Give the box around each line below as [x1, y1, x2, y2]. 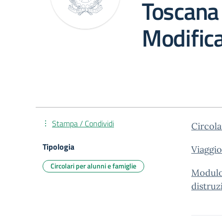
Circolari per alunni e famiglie [51, 161, 136, 171]
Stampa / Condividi [52, 117, 114, 129]
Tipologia [43, 141, 74, 153]
